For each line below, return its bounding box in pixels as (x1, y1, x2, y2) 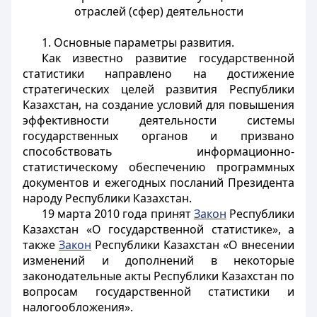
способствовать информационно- (23, 144, 294, 159)
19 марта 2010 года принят (41, 206, 194, 221)
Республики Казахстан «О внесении (91, 237, 294, 253)
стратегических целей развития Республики (23, 81, 294, 97)
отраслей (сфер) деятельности (74, 4, 243, 19)
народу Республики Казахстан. (23, 190, 192, 206)
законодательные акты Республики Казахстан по (23, 268, 294, 284)
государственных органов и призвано (23, 128, 294, 144)
